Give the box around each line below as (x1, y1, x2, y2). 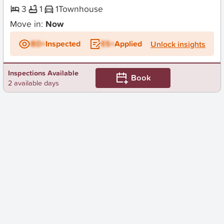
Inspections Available (7, 67, 78, 78)
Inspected (45, 37, 80, 49)
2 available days (7, 77, 59, 88)
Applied (114, 37, 142, 49)
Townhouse (58, 2, 103, 15)
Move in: (9, 17, 45, 30)
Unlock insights (150, 38, 206, 49)
